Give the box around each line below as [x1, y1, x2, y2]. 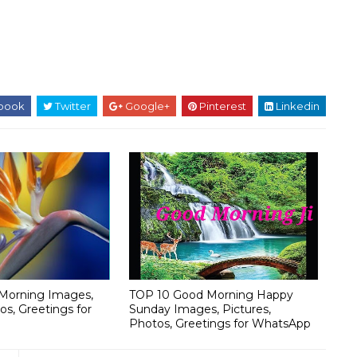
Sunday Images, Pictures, [128, 301, 271, 316]
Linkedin [273, 100, 320, 112]
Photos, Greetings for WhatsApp [128, 316, 311, 331]
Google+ [123, 100, 170, 112]
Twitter [53, 100, 91, 112]
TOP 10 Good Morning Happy [128, 287, 293, 302]
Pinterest [197, 100, 246, 112]
